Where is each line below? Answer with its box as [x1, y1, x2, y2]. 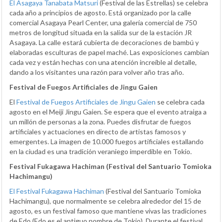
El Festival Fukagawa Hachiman [9, 187, 104, 196]
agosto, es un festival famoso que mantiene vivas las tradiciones [9, 207, 207, 216]
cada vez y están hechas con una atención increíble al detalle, [9, 58, 197, 67]
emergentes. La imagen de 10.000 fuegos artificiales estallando [9, 137, 204, 146]
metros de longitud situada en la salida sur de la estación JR [9, 28, 192, 37]
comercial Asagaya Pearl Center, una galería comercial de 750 [9, 18, 197, 27]
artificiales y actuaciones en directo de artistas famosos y [9, 127, 186, 136]
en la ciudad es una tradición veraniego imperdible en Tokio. [9, 147, 192, 156]
